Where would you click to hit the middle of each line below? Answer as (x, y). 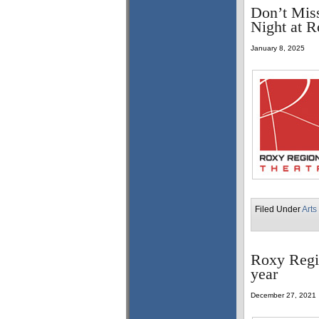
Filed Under (278, 209)
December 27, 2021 (283, 295)
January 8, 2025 (278, 48)
